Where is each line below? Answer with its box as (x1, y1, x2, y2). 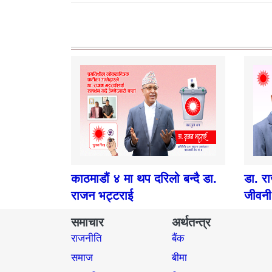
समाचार (71, 216, 104, 229)
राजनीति (71, 233, 102, 245)
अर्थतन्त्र (171, 216, 211, 229)
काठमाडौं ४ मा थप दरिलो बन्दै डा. (71, 172, 217, 186)
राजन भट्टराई (71, 189, 133, 203)
